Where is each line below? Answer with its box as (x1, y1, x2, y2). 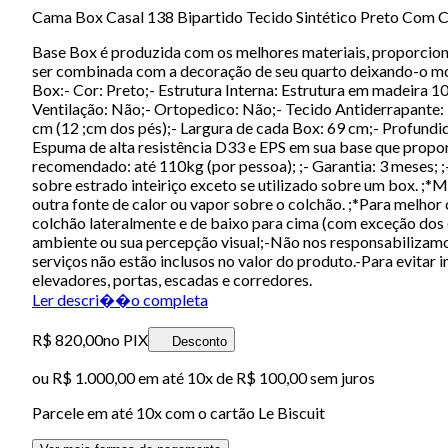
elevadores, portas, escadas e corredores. (32, 269, 312, 289)
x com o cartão (154, 402, 258, 422)
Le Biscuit (258, 402, 325, 422)
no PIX (103, 329, 148, 349)
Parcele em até (32, 402, 136, 422)
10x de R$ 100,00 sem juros (187, 367, 375, 387)
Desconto (172, 333, 227, 349)
